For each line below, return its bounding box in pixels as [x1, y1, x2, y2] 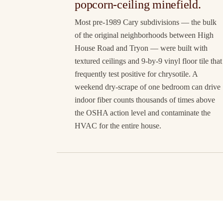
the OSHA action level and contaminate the [75, 109, 211, 117]
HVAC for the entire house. [75, 121, 161, 130]
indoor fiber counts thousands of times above [75, 96, 215, 105]
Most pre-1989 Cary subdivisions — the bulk [75, 18, 217, 27]
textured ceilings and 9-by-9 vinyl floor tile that [75, 57, 222, 66]
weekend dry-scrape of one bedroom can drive [75, 83, 221, 92]
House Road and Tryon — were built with [75, 44, 208, 53]
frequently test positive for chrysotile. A [75, 70, 198, 79]
